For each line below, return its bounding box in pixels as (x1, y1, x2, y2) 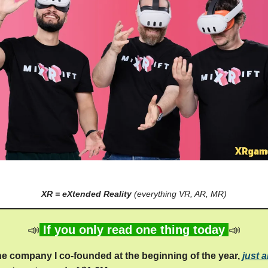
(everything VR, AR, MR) (132, 189, 227, 199)
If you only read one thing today (39, 223, 229, 236)
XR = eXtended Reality (41, 189, 132, 199)
